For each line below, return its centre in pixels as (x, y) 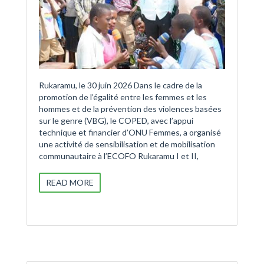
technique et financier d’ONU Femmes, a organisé (130, 133)
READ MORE (70, 183)
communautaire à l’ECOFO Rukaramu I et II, (119, 156)
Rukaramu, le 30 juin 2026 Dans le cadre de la (121, 85)
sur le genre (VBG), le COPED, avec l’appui (116, 121)
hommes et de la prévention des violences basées (130, 109)
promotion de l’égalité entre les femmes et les (123, 97)
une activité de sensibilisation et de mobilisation (127, 144)
